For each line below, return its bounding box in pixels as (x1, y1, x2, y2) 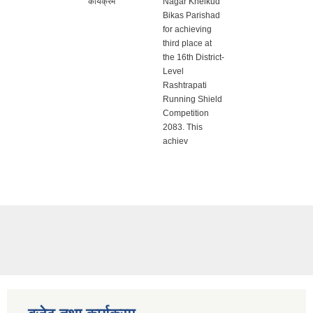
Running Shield (163, 94, 222, 105)
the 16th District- (163, 52, 224, 63)
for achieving (163, 24, 212, 35)
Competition (163, 108, 209, 119)
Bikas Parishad (163, 10, 220, 21)
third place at (163, 38, 212, 49)
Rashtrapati (163, 80, 207, 91)
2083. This (163, 122, 203, 133)
